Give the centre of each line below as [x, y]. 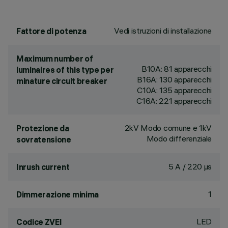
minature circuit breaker [62, 81]
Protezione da [43, 128]
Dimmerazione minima [58, 194]
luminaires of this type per [65, 70]
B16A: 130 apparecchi [174, 79]
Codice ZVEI [39, 222]
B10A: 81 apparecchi [177, 69]
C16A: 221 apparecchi [174, 101]
